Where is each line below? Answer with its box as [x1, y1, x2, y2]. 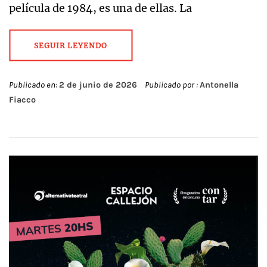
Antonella [200, 79, 238, 90]
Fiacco [9, 94, 36, 105]
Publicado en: [9, 79, 59, 90]
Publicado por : [143, 79, 200, 90]
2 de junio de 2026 [59, 79, 137, 90]
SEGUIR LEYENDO [34, 41, 107, 50]
